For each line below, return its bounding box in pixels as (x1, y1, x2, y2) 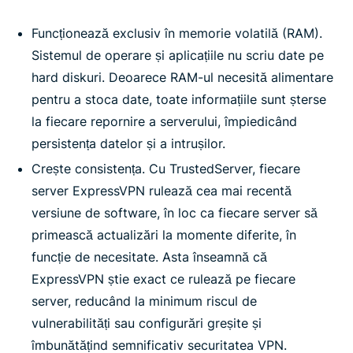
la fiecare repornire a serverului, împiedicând (32, 113, 297, 129)
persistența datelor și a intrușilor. (32, 135, 225, 151)
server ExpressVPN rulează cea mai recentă (32, 182, 292, 199)
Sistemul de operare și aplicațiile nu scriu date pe (32, 46, 324, 63)
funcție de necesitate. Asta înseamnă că (32, 248, 267, 265)
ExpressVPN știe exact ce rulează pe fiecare (32, 270, 295, 287)
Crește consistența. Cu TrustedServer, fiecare (32, 160, 300, 176)
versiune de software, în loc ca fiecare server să (32, 204, 318, 221)
